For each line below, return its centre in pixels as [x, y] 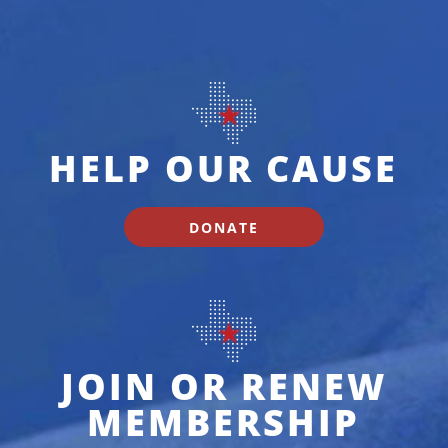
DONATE [223, 227]
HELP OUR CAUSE [224, 169]
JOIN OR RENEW [223, 387]
